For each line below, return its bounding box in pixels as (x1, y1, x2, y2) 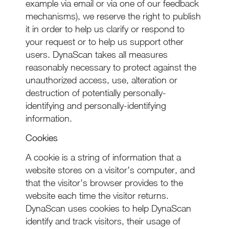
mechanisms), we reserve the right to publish (26, 11, 201, 21)
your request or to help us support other (26, 36, 184, 47)
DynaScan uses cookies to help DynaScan (26, 203, 191, 214)
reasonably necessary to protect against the (26, 62, 196, 73)
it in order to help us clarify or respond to (26, 24, 185, 34)
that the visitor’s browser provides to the (26, 177, 183, 188)
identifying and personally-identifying (26, 100, 166, 111)
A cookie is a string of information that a (26, 152, 181, 163)
